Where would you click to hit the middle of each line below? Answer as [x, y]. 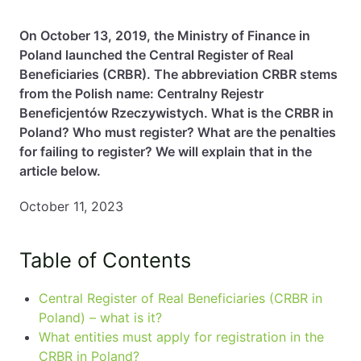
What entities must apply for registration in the [181, 337]
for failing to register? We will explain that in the [166, 151]
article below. [60, 171]
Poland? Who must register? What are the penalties [178, 132]
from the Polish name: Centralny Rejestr [141, 93]
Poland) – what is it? [100, 317]
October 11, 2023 [71, 206]
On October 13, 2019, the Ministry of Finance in [165, 35]
